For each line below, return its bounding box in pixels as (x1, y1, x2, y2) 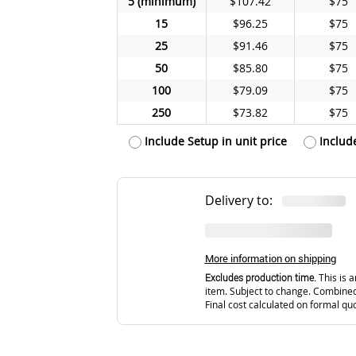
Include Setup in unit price (141, 133, 287, 149)
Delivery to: (204, 191, 282, 209)
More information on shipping (204, 251, 336, 265)
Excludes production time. (204, 272, 316, 284)
